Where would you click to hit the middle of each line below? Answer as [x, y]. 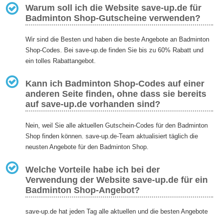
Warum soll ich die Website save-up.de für [114, 8]
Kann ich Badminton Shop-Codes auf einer [115, 84]
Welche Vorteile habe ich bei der [93, 169]
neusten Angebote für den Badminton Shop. [87, 147]
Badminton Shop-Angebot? [83, 190]
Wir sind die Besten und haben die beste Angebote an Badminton [118, 40]
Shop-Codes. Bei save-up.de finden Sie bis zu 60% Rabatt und [115, 50]
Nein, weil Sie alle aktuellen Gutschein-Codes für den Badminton [117, 125]
